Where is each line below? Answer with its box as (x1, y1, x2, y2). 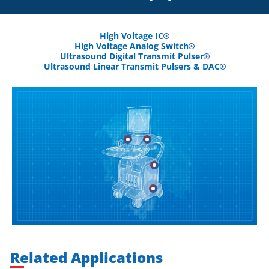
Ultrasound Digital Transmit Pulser (59, 50, 204, 62)
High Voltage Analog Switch (74, 40, 189, 52)
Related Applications (10, 247, 163, 267)
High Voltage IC (100, 30, 163, 41)
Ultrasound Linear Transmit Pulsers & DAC (43, 61, 220, 72)
